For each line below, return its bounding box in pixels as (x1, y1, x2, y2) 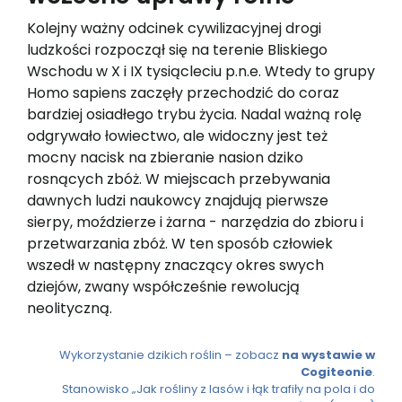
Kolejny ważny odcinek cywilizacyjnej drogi (27, 18, 321, 39)
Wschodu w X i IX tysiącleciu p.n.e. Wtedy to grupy (27, 61, 375, 83)
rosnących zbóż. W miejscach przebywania (27, 169, 330, 190)
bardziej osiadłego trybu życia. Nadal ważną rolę (27, 104, 362, 126)
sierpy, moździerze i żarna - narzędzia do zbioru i (27, 212, 363, 233)
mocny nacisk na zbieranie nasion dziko (27, 147, 303, 169)
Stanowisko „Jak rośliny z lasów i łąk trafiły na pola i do (62, 380, 375, 398)
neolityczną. (27, 298, 116, 319)
